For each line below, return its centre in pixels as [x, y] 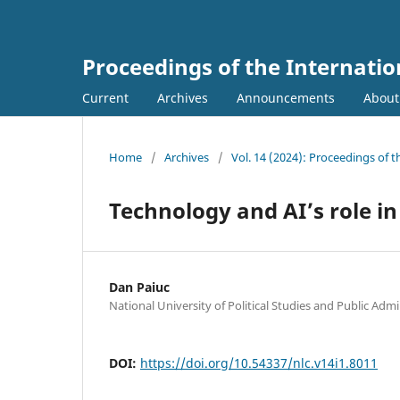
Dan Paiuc [139, 287]
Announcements [286, 97]
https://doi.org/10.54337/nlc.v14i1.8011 [259, 362]
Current [105, 97]
